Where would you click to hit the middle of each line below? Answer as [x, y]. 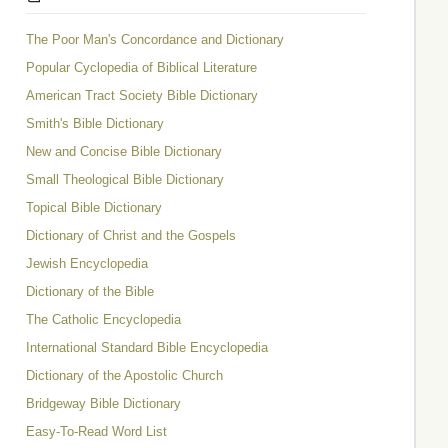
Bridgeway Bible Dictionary [103, 403]
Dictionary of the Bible [90, 291]
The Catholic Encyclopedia [103, 319]
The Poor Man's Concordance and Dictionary [155, 39]
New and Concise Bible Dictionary [124, 151]
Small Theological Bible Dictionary [125, 179]
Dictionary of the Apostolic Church [124, 375]
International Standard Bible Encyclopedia [147, 347]
